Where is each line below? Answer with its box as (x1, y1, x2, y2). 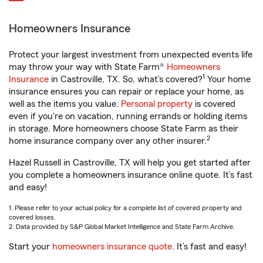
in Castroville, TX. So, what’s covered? (49, 75, 203, 84)
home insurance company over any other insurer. (9, 136, 207, 146)
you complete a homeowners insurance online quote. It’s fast (9, 170, 252, 180)
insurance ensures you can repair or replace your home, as (9, 87, 244, 96)
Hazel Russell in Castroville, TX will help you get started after (9, 158, 251, 167)
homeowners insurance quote (52, 242, 172, 251)
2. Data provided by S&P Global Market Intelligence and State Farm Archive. (9, 223, 235, 230)
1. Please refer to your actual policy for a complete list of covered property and (9, 204, 242, 211)
